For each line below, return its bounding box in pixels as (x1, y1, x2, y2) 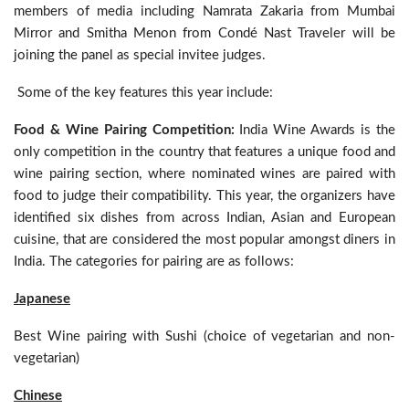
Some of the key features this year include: (17, 86, 273, 100)
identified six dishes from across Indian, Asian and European (14, 211, 395, 225)
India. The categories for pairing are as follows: (14, 255, 294, 268)
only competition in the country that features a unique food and (14, 145, 395, 159)
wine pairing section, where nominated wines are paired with (14, 167, 395, 181)
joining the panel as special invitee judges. (14, 48, 266, 62)
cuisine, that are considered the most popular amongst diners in (14, 233, 395, 246)
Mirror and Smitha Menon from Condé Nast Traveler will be (14, 26, 395, 40)
